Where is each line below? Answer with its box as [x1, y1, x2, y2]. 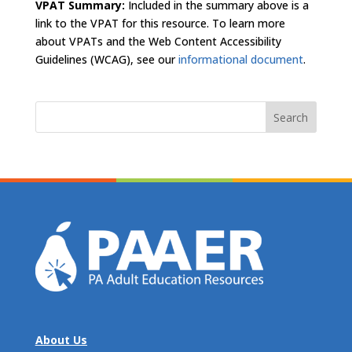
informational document [178, 52, 303, 68]
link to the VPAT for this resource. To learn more [35, 16, 285, 31]
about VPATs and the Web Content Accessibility [35, 34, 281, 49]
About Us [35, 332, 87, 347]
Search [34, 101, 72, 115]
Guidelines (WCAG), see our [35, 52, 178, 68]
